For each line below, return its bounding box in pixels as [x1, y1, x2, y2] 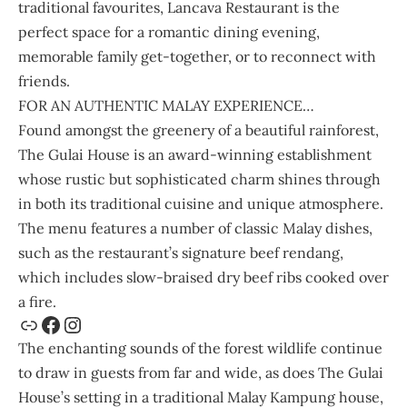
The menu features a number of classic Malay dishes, [18, 219, 372, 237]
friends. [18, 72, 77, 90]
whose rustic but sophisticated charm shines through [18, 170, 381, 188]
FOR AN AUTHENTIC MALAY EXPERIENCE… [18, 96, 322, 114]
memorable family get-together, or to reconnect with [18, 47, 376, 65]
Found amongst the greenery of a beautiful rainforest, [18, 121, 379, 139]
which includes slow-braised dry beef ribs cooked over [18, 268, 389, 286]
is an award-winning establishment [130, 145, 372, 164]
